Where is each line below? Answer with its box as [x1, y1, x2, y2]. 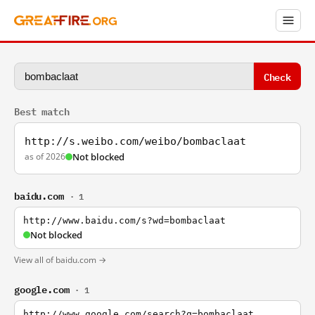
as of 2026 [25, 150, 65, 162]
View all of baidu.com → [14, 254, 106, 266]
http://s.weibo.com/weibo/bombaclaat [25, 135, 246, 148]
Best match [14, 103, 70, 119]
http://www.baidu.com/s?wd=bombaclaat [23, 215, 226, 226]
